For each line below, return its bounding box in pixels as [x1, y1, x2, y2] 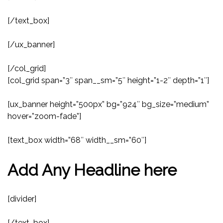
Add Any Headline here [7, 160, 177, 179]
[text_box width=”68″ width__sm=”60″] [7, 135, 146, 145]
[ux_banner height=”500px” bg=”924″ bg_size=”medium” [7, 100, 209, 110]
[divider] [7, 194, 36, 204]
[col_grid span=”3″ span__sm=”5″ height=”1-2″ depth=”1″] [7, 76, 209, 86]
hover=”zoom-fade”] [7, 111, 81, 121]
